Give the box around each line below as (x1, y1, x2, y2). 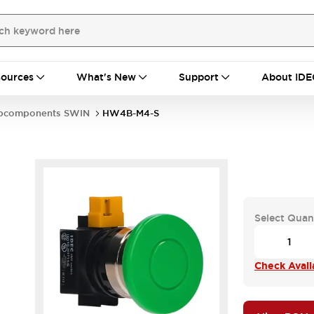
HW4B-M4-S (102, 107, 159, 119)
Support (179, 71, 219, 83)
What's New (76, 71, 136, 83)
